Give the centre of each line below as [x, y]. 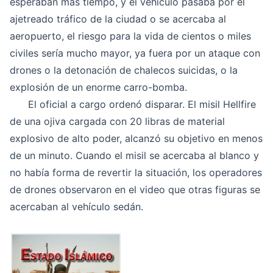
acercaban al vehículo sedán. [76, 207]
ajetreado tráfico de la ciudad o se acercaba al [118, 19]
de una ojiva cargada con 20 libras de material [117, 121]
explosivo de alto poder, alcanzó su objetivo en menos [136, 138]
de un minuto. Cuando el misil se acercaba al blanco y [134, 155]
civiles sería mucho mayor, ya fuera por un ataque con [135, 53]
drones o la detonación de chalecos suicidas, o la [124, 70]
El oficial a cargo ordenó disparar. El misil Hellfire [133, 104]
